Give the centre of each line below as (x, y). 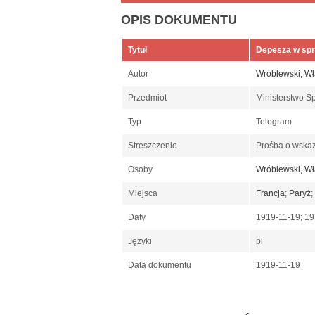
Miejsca (143, 194)
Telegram (275, 122)
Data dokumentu (160, 265)
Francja (270, 194)
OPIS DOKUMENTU (179, 20)
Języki (140, 242)
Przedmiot (147, 98)
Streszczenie (153, 146)
